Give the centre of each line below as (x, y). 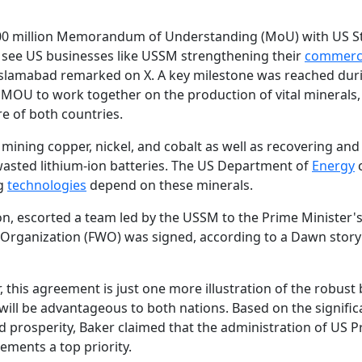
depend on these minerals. (170, 185)
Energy (333, 166)
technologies (47, 185)
